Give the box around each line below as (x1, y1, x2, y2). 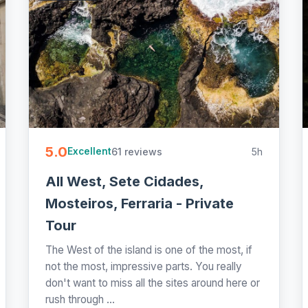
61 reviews (111, 145, 163, 157)
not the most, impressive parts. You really (45, 259, 243, 273)
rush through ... (45, 292, 115, 306)
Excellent (67, 146, 112, 157)
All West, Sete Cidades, (45, 173, 204, 190)
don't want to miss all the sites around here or (45, 276, 261, 289)
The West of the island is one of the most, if (45, 243, 253, 256)
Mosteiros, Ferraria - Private (45, 195, 234, 212)
